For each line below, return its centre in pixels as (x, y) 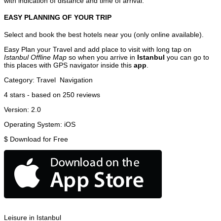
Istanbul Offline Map (35, 57)
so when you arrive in (102, 57)
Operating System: (34, 124)
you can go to (187, 57)
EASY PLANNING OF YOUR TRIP (58, 18)
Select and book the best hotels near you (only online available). (104, 34)
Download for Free (39, 139)
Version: (18, 109)
